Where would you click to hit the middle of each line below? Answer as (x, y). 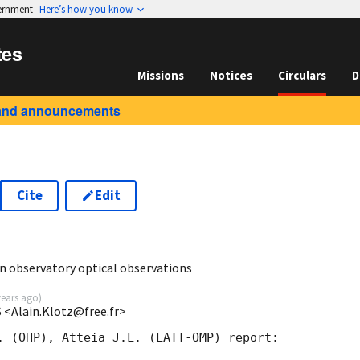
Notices (231, 75)
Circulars (302, 75)
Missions (161, 75)
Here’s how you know (86, 9)
